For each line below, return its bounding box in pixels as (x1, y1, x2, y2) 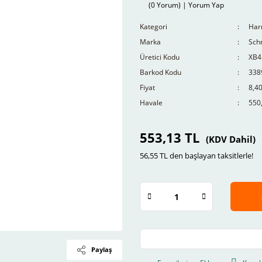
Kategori (140, 22, 167, 32)
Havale (140, 98, 163, 108)
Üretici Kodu (140, 52, 180, 62)
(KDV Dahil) (206, 133, 256, 145)
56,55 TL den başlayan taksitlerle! (140, 150, 253, 161)
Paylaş (91, 245, 112, 254)
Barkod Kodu (140, 67, 181, 77)
